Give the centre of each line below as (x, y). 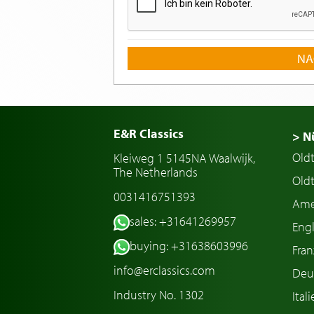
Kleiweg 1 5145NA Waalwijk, (184, 158)
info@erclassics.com (164, 271)
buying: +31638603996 (189, 246)
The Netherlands (156, 172)
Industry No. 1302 (159, 295)
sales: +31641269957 (183, 221)
